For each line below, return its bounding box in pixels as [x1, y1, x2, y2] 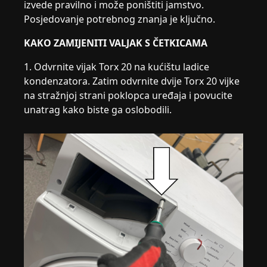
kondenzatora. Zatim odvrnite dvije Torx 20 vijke [24, 74, 240, 88]
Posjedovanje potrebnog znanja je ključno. [24, 13, 216, 26]
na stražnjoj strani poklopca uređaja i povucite [24, 89, 233, 102]
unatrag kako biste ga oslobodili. [24, 103, 172, 116]
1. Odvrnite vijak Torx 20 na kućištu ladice [24, 60, 210, 73]
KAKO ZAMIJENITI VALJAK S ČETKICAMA [24, 36, 208, 49]
